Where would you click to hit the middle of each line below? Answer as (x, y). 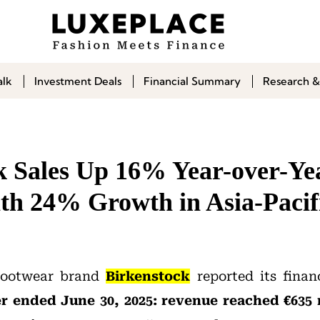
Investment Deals (78, 81)
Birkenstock (148, 276)
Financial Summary (192, 81)
